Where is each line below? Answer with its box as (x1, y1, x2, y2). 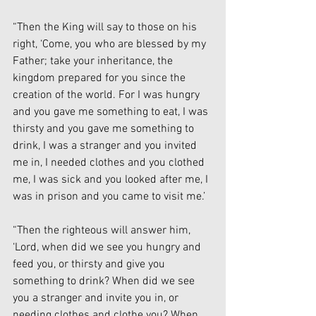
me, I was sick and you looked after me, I (13, 173, 211, 188)
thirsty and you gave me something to (13, 122, 197, 137)
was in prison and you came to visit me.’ (13, 190, 205, 205)
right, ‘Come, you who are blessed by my (13, 37, 209, 52)
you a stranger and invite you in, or (13, 291, 181, 306)
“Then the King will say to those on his (13, 20, 200, 35)
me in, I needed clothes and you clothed (13, 156, 207, 171)
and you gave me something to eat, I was (13, 105, 211, 120)
